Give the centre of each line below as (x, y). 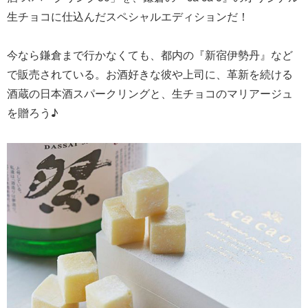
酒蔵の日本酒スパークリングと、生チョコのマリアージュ (150, 93)
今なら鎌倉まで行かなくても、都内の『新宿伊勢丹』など (150, 54)
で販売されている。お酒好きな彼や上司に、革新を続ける (150, 74)
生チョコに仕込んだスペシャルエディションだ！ (128, 16)
